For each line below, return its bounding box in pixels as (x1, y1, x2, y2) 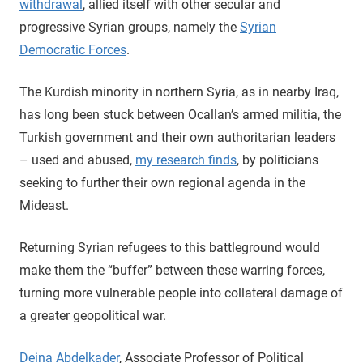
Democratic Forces (19, 42, 126, 58)
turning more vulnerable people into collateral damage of (19, 285, 343, 301)
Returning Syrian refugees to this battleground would (19, 240, 320, 255)
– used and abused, (19, 152, 135, 168)
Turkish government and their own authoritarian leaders (19, 130, 335, 145)
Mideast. (19, 198, 69, 213)
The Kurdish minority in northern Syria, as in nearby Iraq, (19, 84, 339, 100)
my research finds (135, 152, 237, 168)
